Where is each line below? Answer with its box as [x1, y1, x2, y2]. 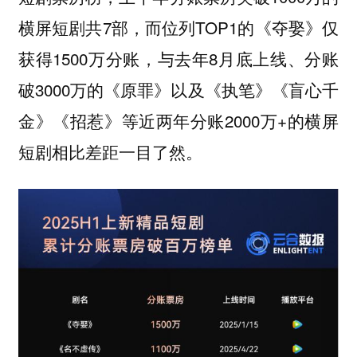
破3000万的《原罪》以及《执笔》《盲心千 [18, 76, 339, 101]
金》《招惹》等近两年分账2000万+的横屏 [18, 108, 339, 132]
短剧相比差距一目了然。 [18, 139, 202, 163]
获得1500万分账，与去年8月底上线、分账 [18, 45, 339, 70]
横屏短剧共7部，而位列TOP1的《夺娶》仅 [18, 14, 339, 39]
